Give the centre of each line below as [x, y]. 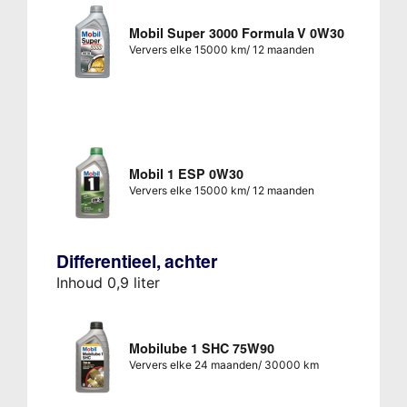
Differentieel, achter [136, 262]
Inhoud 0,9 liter [108, 283]
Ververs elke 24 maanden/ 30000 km [223, 365]
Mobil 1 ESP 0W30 [186, 175]
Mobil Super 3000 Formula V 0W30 [236, 34]
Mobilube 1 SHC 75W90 [201, 349]
